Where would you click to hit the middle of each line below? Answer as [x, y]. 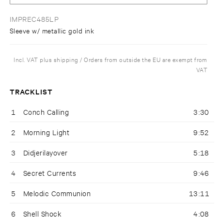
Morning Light [46, 132]
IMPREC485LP [34, 19]
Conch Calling [46, 112]
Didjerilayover [46, 153]
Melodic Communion [57, 193]
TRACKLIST [31, 92]
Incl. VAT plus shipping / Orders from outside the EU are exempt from [110, 59]
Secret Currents [50, 173]
